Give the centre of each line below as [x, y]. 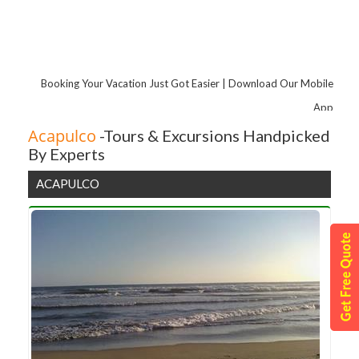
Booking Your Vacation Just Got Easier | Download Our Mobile [187, 83]
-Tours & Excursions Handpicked [213, 135]
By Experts [67, 154]
